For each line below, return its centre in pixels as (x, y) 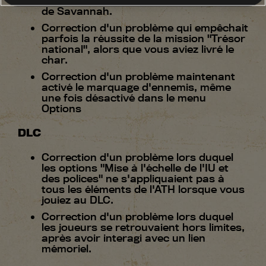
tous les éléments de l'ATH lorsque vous (143, 189)
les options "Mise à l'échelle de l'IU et (135, 168)
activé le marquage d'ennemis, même (136, 87)
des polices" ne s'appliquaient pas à (133, 179)
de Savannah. (77, 11)
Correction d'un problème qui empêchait (145, 28)
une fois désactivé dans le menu (124, 98)
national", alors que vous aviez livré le (138, 49)
